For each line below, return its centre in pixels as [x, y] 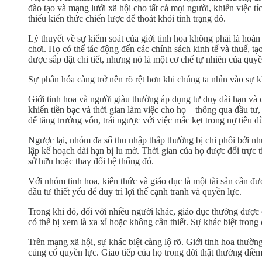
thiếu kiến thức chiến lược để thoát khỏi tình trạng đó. [127, 18]
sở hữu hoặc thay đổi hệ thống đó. [91, 161]
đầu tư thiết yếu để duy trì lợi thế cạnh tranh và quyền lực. [135, 191]
